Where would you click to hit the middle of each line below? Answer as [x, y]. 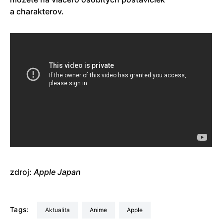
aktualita [59, 210]
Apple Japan [57, 172]
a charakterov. [37, 11]
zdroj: [22, 172]
